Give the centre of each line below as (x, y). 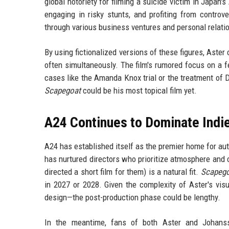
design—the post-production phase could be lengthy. (132, 198)
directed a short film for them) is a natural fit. (123, 172)
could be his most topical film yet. (139, 91)
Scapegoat (63, 91)
